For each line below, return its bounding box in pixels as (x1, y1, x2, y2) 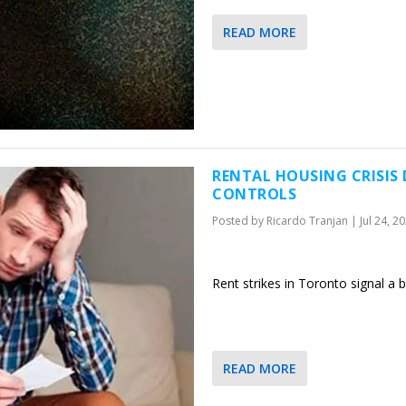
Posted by (212, 213, 266, 228)
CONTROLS (212, 184, 296, 204)
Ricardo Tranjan (266, 213, 348, 228)
